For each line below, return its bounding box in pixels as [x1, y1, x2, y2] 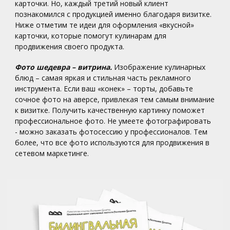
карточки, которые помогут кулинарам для [15, 31, 167, 41]
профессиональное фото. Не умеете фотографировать [15, 116, 212, 126]
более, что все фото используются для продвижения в [15, 137, 210, 147]
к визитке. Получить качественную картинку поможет [15, 105, 205, 115]
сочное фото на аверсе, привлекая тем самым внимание [15, 94, 215, 104]
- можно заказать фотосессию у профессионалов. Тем [15, 126, 208, 137]
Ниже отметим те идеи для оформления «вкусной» [15, 20, 195, 30]
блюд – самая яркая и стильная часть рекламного [15, 72, 191, 83]
